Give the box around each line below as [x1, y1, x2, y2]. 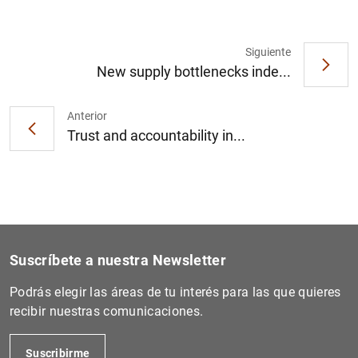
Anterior [67, 109, 107, 123]
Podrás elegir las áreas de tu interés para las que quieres [10, 284, 341, 300]
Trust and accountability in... [67, 127, 245, 145]
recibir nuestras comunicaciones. [10, 303, 204, 319]
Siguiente [245, 46, 291, 59]
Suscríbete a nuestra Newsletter [10, 251, 227, 268]
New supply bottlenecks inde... [97, 63, 291, 81]
